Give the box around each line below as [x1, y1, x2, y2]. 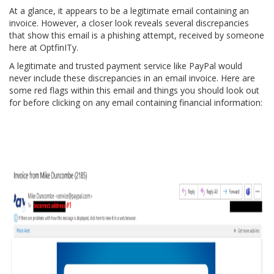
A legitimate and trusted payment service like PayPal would [9, 59, 242, 72]
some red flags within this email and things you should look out [9, 84, 259, 96]
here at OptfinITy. [9, 41, 78, 53]
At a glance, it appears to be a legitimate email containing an [9, 4, 249, 17]
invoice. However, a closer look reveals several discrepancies [9, 17, 249, 29]
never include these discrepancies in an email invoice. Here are [9, 72, 255, 84]
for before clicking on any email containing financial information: [9, 96, 262, 108]
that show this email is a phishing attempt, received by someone [9, 29, 264, 41]
